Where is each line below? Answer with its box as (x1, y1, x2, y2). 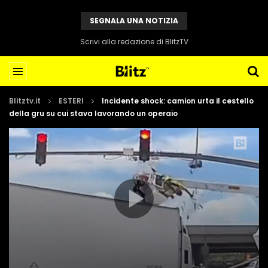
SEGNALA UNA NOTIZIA (90, 16, 178, 26)
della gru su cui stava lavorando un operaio (9, 108, 178, 118)
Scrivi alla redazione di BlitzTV (80, 36, 188, 47)
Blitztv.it (9, 96, 41, 106)
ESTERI (59, 96, 84, 106)
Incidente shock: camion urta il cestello (102, 96, 254, 106)
